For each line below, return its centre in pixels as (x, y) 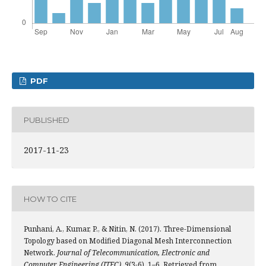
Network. (40, 253)
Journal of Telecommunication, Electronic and (133, 253)
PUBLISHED (47, 120)
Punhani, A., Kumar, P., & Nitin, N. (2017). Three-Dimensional (127, 229)
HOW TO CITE (50, 199)
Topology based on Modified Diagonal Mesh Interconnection (128, 241)
